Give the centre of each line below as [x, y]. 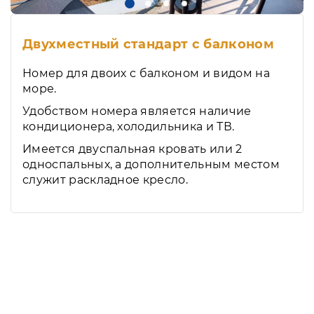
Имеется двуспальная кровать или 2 [132, 149]
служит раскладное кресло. [105, 180]
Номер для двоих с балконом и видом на [146, 74]
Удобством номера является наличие [137, 111]
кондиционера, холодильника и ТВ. [130, 127]
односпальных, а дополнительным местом [151, 165]
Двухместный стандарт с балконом [148, 45]
